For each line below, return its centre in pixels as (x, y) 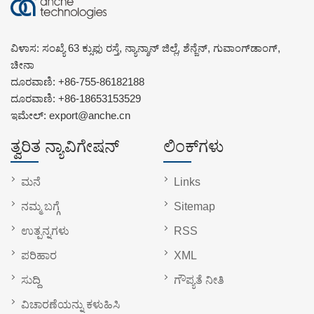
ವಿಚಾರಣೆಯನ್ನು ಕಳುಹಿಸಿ (70, 304)
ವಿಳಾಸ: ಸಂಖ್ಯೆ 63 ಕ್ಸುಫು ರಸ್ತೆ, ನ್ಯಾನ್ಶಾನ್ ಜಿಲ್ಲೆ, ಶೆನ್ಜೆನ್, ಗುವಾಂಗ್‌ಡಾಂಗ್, (145, 48)
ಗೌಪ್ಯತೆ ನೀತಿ (199, 280)
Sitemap (194, 206)
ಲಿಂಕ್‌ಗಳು (193, 146)
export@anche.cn (90, 115)
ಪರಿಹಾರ (39, 255)
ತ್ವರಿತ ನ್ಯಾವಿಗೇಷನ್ (65, 146)
